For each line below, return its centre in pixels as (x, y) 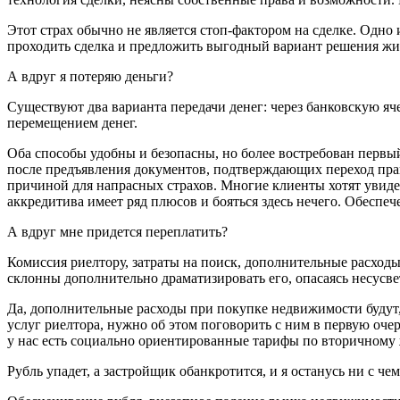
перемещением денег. (72, 122)
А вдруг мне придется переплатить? (117, 231)
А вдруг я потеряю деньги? (90, 76)
